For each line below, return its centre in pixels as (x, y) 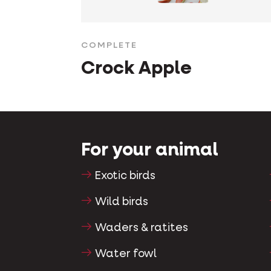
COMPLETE (109, 46)
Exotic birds (126, 176)
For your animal (150, 151)
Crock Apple (136, 69)
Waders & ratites (142, 228)
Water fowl (126, 254)
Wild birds (122, 202)
